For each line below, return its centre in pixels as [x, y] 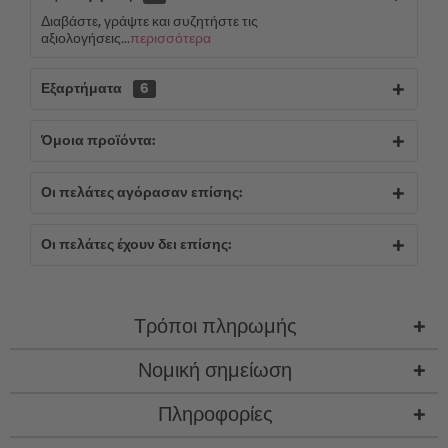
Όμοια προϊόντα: [98, 141]
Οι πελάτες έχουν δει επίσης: [136, 245]
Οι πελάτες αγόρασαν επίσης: [141, 193]
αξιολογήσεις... [85, 39]
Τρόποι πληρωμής [215, 327]
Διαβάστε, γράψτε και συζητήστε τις [149, 22]
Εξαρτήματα [83, 89]
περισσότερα [170, 39]
